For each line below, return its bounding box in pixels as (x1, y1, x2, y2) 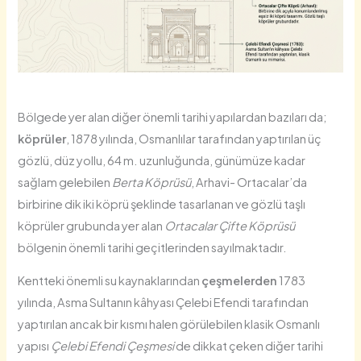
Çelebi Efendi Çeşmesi (51, 338, 175, 354)
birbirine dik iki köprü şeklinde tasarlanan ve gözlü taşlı (18, 196, 306, 211)
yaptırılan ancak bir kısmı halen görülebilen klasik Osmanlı (18, 317, 321, 332)
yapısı (18, 338, 52, 354)
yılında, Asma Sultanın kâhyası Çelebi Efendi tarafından (18, 295, 309, 310)
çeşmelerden (201, 273, 278, 288)
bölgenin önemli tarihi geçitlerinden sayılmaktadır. (18, 239, 288, 255)
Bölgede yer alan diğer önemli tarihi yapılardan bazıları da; (18, 109, 328, 124)
